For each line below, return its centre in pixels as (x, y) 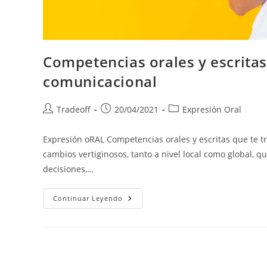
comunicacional (100, 81)
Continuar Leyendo (88, 198)
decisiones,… (68, 169)
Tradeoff (74, 109)
